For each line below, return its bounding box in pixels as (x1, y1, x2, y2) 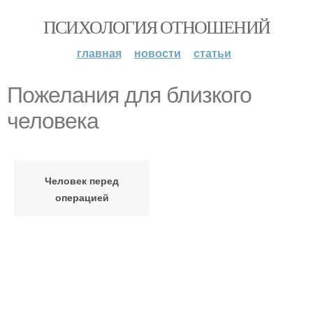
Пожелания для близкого (7, 82, 252, 108)
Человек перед (45, 173, 119, 187)
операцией (54, 190, 109, 204)
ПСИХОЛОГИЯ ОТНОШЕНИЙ (43, 15, 270, 38)
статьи (193, 45, 231, 61)
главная (76, 45, 122, 61)
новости (133, 45, 181, 61)
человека (7, 108, 99, 133)
